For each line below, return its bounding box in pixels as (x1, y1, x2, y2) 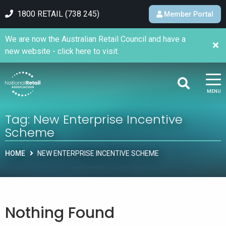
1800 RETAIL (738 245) (17, 9, 99, 19)
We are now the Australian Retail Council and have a (5, 34, 186, 44)
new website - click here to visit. (5, 46, 119, 56)
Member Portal (164, 10, 213, 18)
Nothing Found (5, 202, 115, 223)
